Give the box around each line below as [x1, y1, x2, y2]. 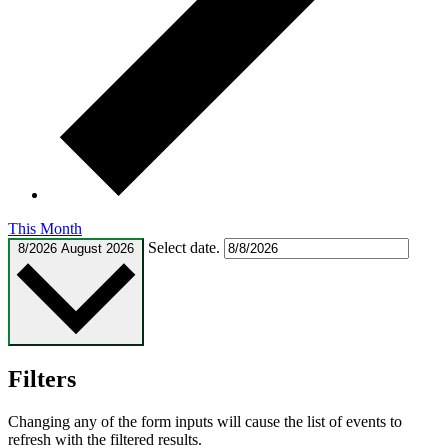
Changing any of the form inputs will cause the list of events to [8, 412, 402, 430]
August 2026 [61, 240, 134, 256]
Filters [8, 365, 76, 392]
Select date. [148, 238, 224, 256]
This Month [8, 219, 82, 237]
